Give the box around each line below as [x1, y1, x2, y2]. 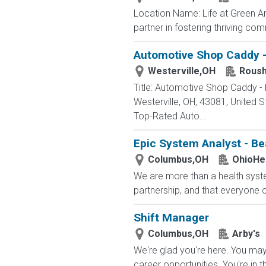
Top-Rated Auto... [133, 110, 207, 122]
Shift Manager [133, 211, 209, 224]
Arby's [232, 228, 260, 239]
